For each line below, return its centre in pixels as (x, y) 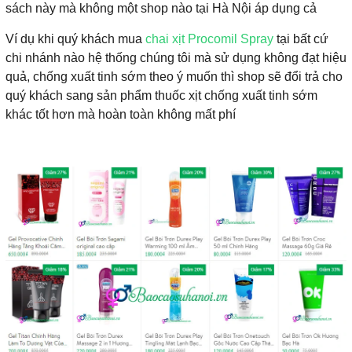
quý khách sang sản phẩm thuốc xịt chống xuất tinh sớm (161, 95)
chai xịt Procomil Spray (209, 38)
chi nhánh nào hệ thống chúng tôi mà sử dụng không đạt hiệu (176, 57)
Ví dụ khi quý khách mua (75, 38)
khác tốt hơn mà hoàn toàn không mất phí (121, 114)
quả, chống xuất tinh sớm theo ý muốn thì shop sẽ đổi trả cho (174, 76)
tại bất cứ (301, 38)
